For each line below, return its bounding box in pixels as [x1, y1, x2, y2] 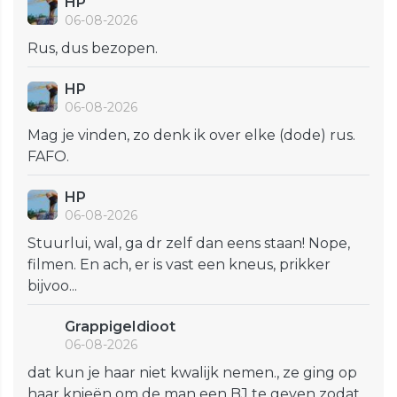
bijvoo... [27, 276, 77, 294]
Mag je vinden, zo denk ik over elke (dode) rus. [27, 126, 355, 144]
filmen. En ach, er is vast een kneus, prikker [27, 255, 331, 273]
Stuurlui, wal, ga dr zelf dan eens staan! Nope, [27, 234, 350, 252]
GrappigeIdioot [65, 317, 175, 335]
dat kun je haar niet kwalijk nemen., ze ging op [27, 363, 357, 381]
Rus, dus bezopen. [27, 39, 158, 57]
